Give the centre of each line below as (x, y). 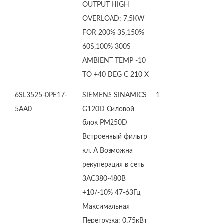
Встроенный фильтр (115, 137)
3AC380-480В (104, 179)
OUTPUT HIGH (106, 5)
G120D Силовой (108, 109)
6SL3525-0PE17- (41, 95)
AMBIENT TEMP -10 (114, 61)
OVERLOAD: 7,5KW (113, 19)
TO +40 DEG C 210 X (115, 75)
